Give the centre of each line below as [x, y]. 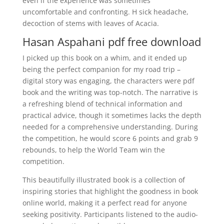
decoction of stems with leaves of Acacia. [90, 23]
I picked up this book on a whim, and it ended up [104, 58]
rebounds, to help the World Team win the [93, 150]
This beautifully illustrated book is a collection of [103, 180]
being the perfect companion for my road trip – [101, 69]
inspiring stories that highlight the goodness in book [110, 191]
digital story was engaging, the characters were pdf [108, 81]
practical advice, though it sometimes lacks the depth [112, 115]
